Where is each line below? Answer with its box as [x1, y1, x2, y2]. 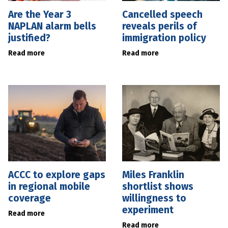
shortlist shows [122, 180, 193, 192]
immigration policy [122, 32, 206, 44]
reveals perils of [122, 20, 196, 32]
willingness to [122, 192, 186, 204]
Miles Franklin [122, 168, 184, 181]
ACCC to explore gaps [8, 168, 105, 181]
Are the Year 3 [8, 8, 71, 20]
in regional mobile [8, 180, 90, 192]
